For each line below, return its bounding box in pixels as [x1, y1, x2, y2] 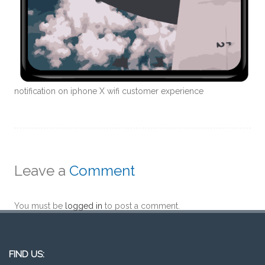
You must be [14, 201, 65, 211]
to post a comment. [102, 201, 180, 211]
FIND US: [9, 249, 44, 260]
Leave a [14, 162, 69, 180]
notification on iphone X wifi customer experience [14, 86, 203, 96]
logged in [65, 201, 102, 211]
